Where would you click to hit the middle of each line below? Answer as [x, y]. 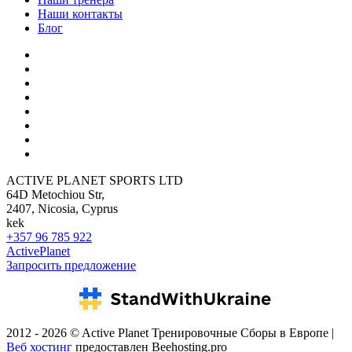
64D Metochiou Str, [55, 195]
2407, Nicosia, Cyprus [62, 209]
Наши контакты [80, 14]
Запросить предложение [71, 266]
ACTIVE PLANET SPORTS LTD [95, 181]
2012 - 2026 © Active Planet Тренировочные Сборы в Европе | [170, 333]
